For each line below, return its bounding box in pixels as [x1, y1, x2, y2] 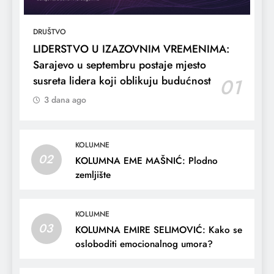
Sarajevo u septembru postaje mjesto [33, 56, 206, 73]
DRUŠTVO [33, 26, 66, 37]
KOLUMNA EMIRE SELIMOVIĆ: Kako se [75, 223, 242, 237]
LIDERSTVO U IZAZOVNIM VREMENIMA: [33, 40, 229, 57]
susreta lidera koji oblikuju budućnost [33, 72, 211, 89]
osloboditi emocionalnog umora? [75, 237, 213, 251]
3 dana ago [44, 93, 86, 106]
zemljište [75, 168, 111, 182]
